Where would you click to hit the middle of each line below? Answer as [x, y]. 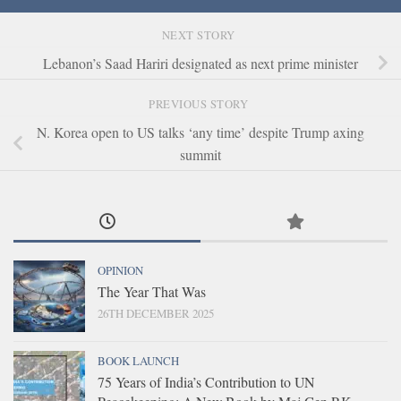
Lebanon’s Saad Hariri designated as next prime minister [200, 63]
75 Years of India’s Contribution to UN [206, 382]
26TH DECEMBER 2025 [156, 314]
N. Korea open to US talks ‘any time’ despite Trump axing [200, 132]
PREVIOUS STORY [200, 104]
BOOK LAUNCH [138, 361]
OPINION [120, 271]
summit [200, 155]
